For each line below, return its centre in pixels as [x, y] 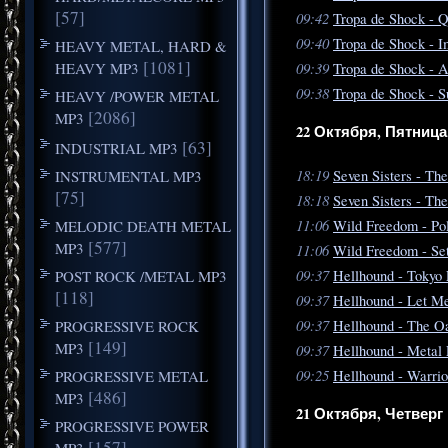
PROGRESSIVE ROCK [126, 325]
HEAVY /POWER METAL [136, 95]
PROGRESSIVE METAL [131, 375]
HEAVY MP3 [96, 67]
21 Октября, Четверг [369, 414]
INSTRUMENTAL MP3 [128, 175]
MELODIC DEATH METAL [142, 225]
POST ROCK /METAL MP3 [140, 275]
